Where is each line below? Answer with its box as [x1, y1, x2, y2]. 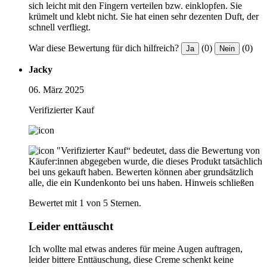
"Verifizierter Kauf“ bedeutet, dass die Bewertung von [57, 145, 260, 156]
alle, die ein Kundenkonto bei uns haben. [29, 177, 182, 188]
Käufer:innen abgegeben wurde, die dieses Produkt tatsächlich [29, 156, 262, 166]
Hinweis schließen [185, 177, 254, 188]
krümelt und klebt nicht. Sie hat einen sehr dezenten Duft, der [29, 11, 259, 21]
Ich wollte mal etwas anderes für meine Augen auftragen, [29, 244, 243, 254]
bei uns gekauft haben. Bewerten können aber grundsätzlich [29, 166, 253, 177]
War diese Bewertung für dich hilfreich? [29, 42, 179, 53]
